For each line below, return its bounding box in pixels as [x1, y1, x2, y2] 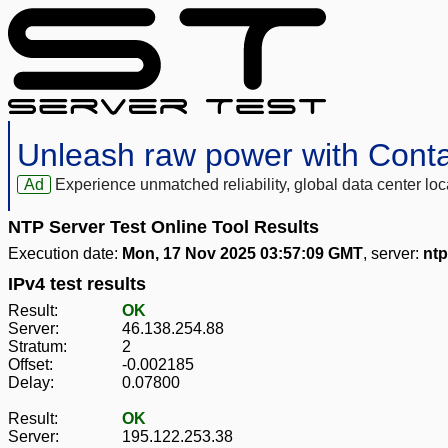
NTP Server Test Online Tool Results [8, 217, 319, 238]
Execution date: [8, 245, 122, 263]
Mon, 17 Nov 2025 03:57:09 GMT [122, 245, 363, 263]
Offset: [8, 356, 53, 374]
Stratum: [8, 338, 67, 356]
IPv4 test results [8, 274, 146, 295]
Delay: [8, 374, 54, 392]
